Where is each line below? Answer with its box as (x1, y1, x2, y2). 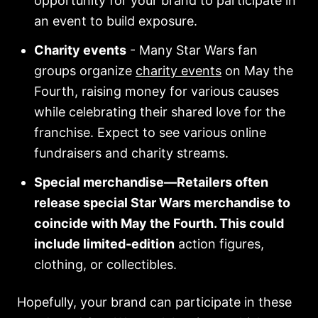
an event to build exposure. (34, 13, 197, 28)
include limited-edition (34, 236, 175, 251)
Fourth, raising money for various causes (34, 84, 279, 99)
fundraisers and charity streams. (34, 146, 229, 160)
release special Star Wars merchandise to (34, 195, 290, 210)
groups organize (34, 63, 136, 78)
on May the (221, 63, 293, 78)
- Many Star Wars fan (126, 43, 258, 57)
